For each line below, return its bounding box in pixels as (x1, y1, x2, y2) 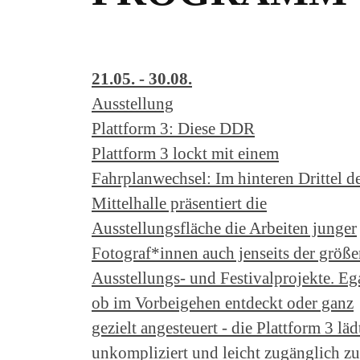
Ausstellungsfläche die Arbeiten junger (92, 218, 357, 237)
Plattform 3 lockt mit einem (92, 143, 279, 162)
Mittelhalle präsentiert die (92, 193, 267, 212)
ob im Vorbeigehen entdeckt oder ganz (92, 292, 354, 312)
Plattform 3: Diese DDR (92, 118, 255, 137)
